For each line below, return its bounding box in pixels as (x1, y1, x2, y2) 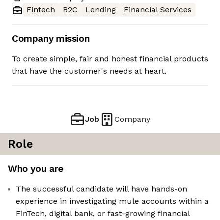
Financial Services (124, 5, 192, 15)
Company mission (12, 33, 90, 45)
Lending (85, 5, 116, 15)
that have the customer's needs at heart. (12, 66, 166, 76)
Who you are (8, 163, 63, 175)
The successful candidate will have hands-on (16, 184, 187, 194)
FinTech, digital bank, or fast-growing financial (16, 209, 190, 219)
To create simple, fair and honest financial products (12, 54, 208, 64)
